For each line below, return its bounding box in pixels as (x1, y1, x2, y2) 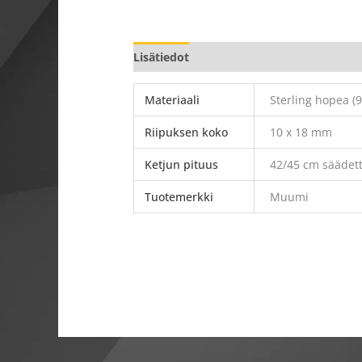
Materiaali (144, 91, 200, 107)
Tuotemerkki (144, 188, 213, 204)
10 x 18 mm (270, 124, 333, 140)
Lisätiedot (133, 48, 190, 65)
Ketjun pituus (144, 156, 218, 172)
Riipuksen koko (144, 124, 228, 140)
